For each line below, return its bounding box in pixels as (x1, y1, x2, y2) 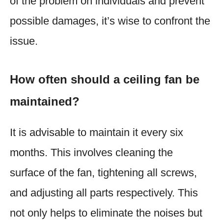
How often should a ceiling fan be (10, 72, 199, 86)
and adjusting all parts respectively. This (10, 186, 198, 199)
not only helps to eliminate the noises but (10, 206, 202, 219)
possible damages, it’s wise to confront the (10, 14, 210, 27)
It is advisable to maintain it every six (10, 126, 183, 138)
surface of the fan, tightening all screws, (10, 166, 197, 179)
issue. (10, 34, 38, 47)
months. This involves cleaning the (10, 146, 173, 159)
